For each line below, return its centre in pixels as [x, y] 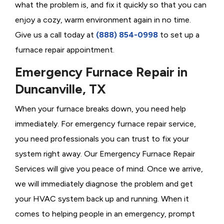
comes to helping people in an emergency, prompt [105, 214]
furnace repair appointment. [66, 50]
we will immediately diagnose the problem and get [104, 184]
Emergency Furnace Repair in [101, 72]
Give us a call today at [55, 35]
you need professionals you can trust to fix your [102, 139]
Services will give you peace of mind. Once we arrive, [109, 169]
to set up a [179, 35]
